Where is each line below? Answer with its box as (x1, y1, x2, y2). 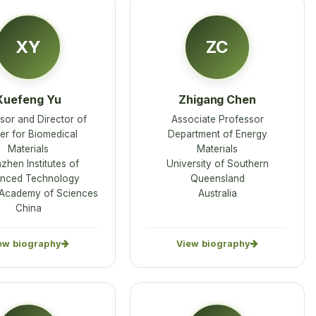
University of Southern (166, 157, 269, 169)
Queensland (190, 172, 245, 184)
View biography (176, 238, 251, 250)
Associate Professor (171, 113, 264, 125)
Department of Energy (167, 128, 267, 140)
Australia (197, 187, 237, 199)
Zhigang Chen (178, 92, 257, 107)
